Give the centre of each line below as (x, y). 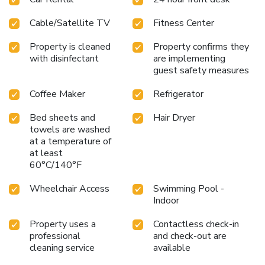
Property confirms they (201, 46)
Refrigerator (178, 94)
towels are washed (70, 129)
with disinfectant (64, 58)
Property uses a (63, 224)
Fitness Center (184, 23)
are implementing (189, 58)
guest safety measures (201, 70)
